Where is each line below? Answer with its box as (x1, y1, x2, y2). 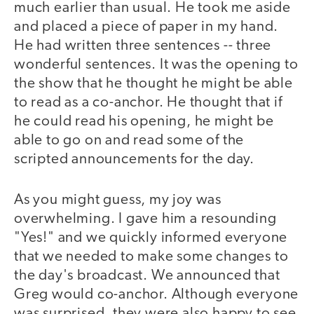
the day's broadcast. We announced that (14, 268, 280, 284)
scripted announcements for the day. (14, 151, 254, 167)
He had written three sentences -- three (14, 38, 272, 53)
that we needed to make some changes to (14, 250, 289, 265)
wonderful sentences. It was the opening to (14, 57, 299, 72)
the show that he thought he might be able (14, 76, 293, 91)
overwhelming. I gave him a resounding (14, 212, 277, 227)
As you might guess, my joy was (14, 193, 221, 208)
